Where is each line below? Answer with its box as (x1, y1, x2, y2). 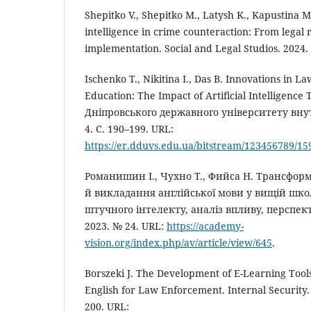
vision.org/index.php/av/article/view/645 (85, 236, 272, 250)
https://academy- (167, 219, 244, 233)
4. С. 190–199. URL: (85, 122, 174, 136)
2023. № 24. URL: (85, 219, 167, 233)
